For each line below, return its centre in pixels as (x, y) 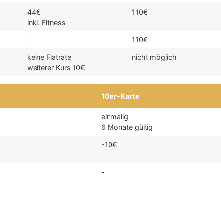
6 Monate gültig (127, 127)
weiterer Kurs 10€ (56, 68)
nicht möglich (154, 57)
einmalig (115, 117)
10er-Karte (121, 96)
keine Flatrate (49, 57)
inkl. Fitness (47, 23)
